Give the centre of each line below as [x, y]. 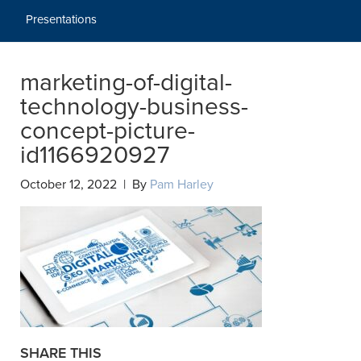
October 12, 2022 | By [85, 185]
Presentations [61, 19]
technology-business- [134, 107]
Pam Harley [182, 185]
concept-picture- [108, 131]
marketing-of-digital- [126, 83]
